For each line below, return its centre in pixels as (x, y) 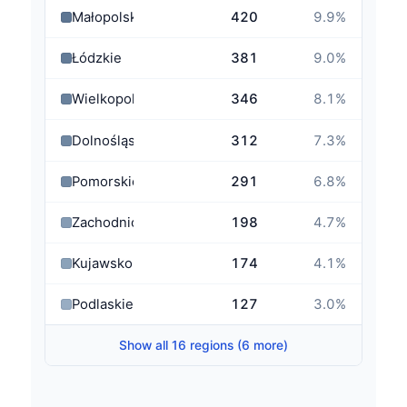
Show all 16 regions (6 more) (203, 345)
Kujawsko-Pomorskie (139, 263)
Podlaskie (102, 304)
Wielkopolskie (116, 99)
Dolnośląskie (113, 140)
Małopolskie (110, 18)
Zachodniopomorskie (139, 222)
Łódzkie (96, 59)
